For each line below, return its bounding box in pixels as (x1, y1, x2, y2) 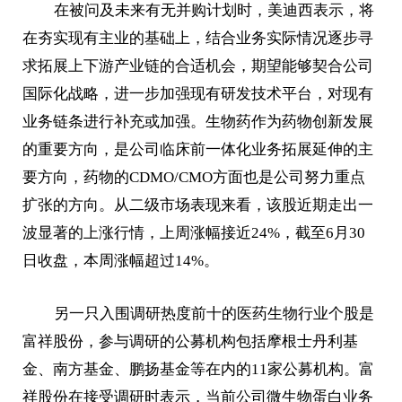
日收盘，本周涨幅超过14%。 (22, 251, 220, 269)
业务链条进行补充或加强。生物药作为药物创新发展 (22, 112, 374, 130)
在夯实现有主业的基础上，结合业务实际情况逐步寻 (22, 29, 374, 47)
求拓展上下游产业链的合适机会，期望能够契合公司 (22, 57, 374, 74)
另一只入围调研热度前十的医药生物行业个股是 (53, 305, 374, 323)
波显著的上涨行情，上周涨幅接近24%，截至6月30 (22, 223, 366, 241)
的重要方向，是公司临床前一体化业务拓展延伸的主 (22, 140, 374, 158)
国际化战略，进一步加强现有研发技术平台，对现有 (22, 84, 374, 102)
